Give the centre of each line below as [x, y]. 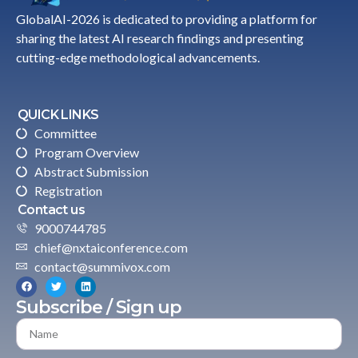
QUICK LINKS [58, 114]
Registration [68, 190]
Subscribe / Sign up [99, 307]
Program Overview [86, 152]
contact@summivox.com [102, 266]
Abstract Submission [91, 171]
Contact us [51, 209]
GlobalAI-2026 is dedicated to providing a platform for [167, 18]
